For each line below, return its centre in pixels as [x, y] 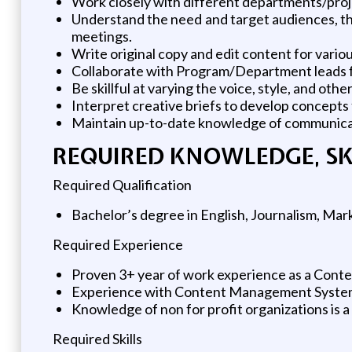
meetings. [101, 36]
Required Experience [117, 244]
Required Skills [97, 338]
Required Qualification [122, 184]
